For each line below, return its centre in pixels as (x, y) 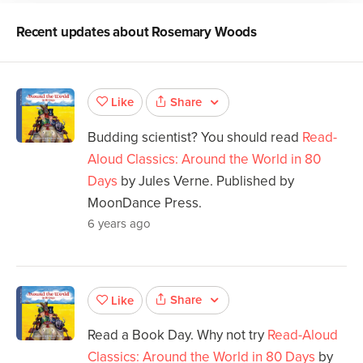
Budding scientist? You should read (195, 137)
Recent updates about (84, 32)
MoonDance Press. (145, 203)
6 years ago (119, 223)
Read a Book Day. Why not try (177, 335)
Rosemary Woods (205, 32)
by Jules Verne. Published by (206, 181)
